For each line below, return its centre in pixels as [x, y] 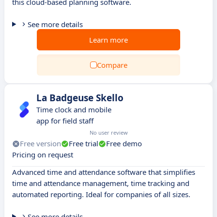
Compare [112, 65]
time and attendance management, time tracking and [101, 183]
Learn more [108, 40]
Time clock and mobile [74, 109]
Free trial [84, 143]
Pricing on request [43, 155]
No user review [109, 132]
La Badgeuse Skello [80, 98]
